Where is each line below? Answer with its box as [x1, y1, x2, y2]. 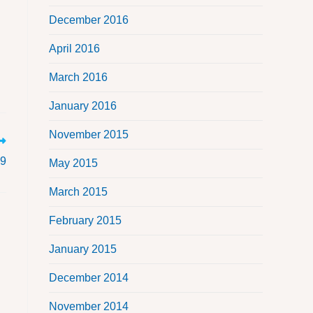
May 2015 [49, 157, 98, 170]
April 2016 [49, 43, 100, 55]
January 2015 [49, 243, 117, 256]
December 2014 [49, 272, 129, 284]
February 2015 [49, 214, 122, 227]
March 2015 [49, 186, 108, 198]
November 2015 [49, 129, 129, 141]
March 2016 [49, 71, 108, 84]
